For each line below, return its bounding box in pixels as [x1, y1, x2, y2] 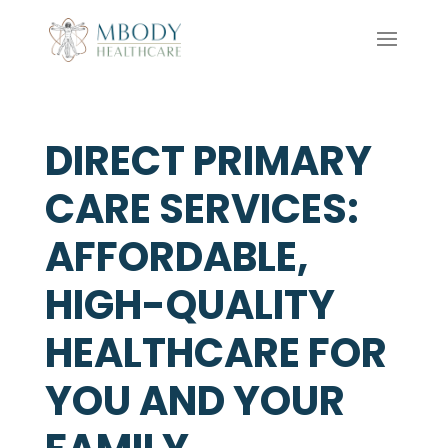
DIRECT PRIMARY [44, 133, 372, 189]
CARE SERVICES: [44, 181, 359, 237]
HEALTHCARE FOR [44, 325, 387, 381]
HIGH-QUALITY [44, 277, 335, 333]
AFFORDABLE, [44, 229, 308, 285]
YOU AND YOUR [44, 373, 345, 429]
